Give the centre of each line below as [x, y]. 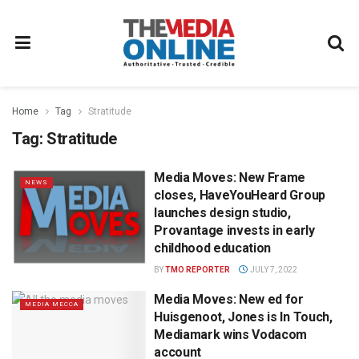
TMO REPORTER [198, 270]
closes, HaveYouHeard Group [240, 195]
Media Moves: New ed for [229, 299]
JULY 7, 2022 [272, 270]
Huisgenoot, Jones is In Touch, [243, 317]
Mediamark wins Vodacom [231, 335]
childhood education [213, 248]
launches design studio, [222, 213]
